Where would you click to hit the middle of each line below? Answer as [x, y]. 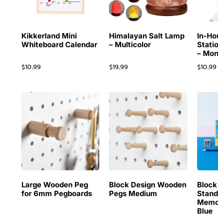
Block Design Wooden [148, 185]
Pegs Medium [133, 194]
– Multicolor [130, 45]
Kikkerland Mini [49, 36]
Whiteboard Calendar [59, 45]
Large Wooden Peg [54, 185]
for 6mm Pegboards [56, 194]
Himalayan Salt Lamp [147, 36]
